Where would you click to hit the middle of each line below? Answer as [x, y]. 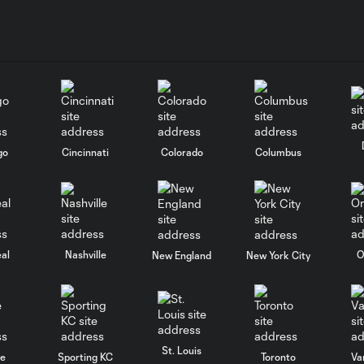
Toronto [279, 356]
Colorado [182, 152]
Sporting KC [86, 356]
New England [182, 255]
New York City [279, 255]
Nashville [85, 254]
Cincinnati [86, 152]
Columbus [279, 152]
